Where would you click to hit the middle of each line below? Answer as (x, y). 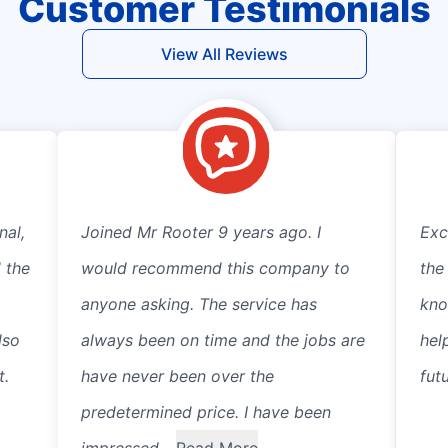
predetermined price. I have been (206, 412)
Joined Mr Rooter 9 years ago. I (201, 232)
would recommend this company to (216, 268)
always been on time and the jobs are (223, 340)
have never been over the (178, 376)
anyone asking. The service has (199, 304)
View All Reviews (224, 54)
